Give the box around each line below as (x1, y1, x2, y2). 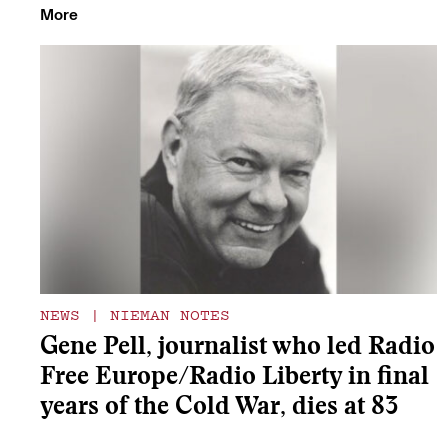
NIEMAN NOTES (100, 303, 230, 326)
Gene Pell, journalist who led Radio (40, 336, 435, 362)
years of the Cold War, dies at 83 (40, 396, 399, 422)
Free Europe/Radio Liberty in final (40, 366, 429, 392)
